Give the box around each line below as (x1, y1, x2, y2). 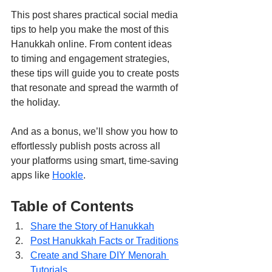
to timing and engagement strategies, (11, 53, 172, 64)
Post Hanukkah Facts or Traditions (30, 236, 178, 246)
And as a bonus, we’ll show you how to (11, 126, 180, 137)
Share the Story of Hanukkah (30, 221, 154, 232)
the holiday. (11, 97, 63, 108)
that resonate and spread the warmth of (11, 83, 180, 93)
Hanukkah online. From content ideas (11, 39, 174, 50)
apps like (11, 170, 52, 181)
